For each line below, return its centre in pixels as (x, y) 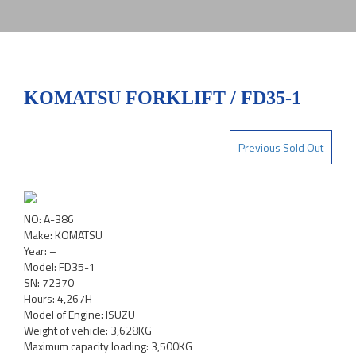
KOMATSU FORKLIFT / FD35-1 (163, 98)
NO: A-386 (49, 219)
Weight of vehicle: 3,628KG (88, 330)
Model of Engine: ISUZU (79, 314)
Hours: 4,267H (58, 298)
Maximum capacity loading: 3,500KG (108, 346)
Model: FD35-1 (60, 267)
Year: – (40, 251)
